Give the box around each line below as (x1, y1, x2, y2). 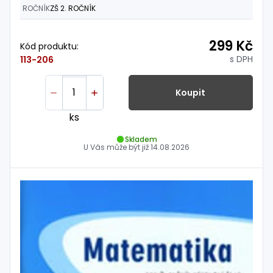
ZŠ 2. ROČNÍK (50, 2, 96, 13)
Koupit (175, 86, 206, 99)
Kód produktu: (20, 40, 79, 52)
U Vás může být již (83, 142, 151, 153)
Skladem (125, 133, 157, 144)
